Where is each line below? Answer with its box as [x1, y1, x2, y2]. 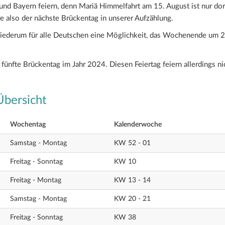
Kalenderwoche [114, 121, 162, 128]
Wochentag [10, 121, 46, 128]
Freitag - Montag [10, 177, 61, 184]
